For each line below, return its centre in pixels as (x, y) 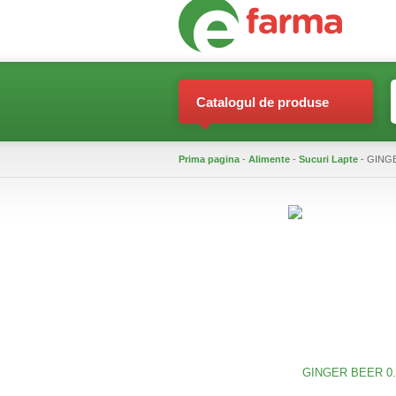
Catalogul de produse (263, 102)
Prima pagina (209, 159)
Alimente (269, 159)
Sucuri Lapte (328, 159)
